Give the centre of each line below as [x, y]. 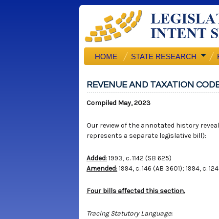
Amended [101, 168]
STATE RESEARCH [164, 56]
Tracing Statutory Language [129, 213]
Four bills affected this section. [136, 191]
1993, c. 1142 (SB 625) [139, 158]
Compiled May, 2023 [119, 103]
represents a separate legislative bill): [146, 136]
